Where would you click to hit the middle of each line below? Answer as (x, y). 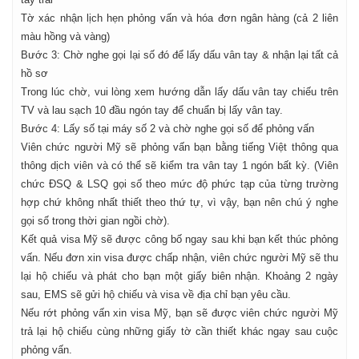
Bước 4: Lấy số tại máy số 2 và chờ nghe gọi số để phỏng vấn (167, 128)
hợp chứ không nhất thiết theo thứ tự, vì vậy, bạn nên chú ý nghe (179, 202)
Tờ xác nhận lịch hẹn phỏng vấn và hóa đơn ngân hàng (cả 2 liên (179, 18)
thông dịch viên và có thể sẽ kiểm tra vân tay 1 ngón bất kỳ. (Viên (179, 165)
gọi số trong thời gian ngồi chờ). (95, 220)
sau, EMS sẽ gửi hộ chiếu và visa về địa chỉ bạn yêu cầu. (156, 294)
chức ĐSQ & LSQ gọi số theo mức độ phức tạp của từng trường (179, 184)
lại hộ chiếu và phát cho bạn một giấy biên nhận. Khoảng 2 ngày (179, 276)
